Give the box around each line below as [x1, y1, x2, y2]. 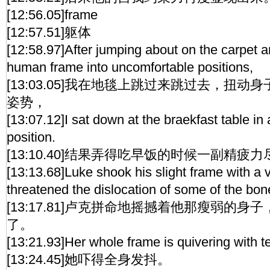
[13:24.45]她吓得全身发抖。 [7, 252, 171, 267]
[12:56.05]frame [7, 7, 98, 22]
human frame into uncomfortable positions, [7, 60, 253, 75]
